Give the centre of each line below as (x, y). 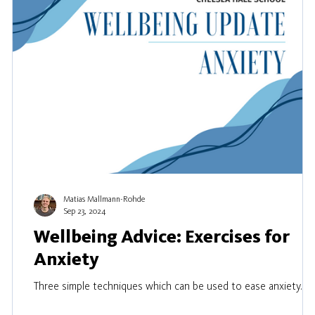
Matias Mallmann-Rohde (104, 200)
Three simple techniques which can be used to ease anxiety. (168, 287)
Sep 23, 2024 (85, 212)
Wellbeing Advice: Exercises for (162, 238)
